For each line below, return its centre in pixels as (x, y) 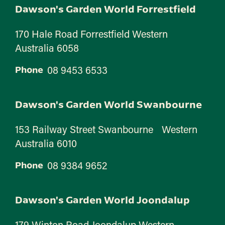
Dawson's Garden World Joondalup (102, 199)
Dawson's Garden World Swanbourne (108, 104)
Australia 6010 (46, 143)
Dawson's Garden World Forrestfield (105, 9)
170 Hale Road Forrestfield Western (91, 33)
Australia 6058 (47, 47)
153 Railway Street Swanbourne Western (106, 129)
